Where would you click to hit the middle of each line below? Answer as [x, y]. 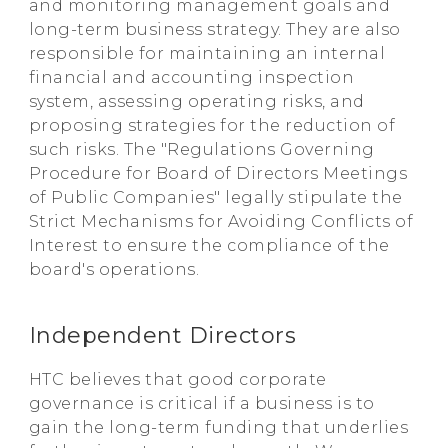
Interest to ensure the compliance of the [209, 245]
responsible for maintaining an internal [207, 53]
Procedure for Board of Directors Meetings [218, 173]
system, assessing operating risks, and [196, 101]
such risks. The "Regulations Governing [201, 149]
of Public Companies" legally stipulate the [215, 197]
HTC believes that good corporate [177, 379]
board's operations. [114, 269]
